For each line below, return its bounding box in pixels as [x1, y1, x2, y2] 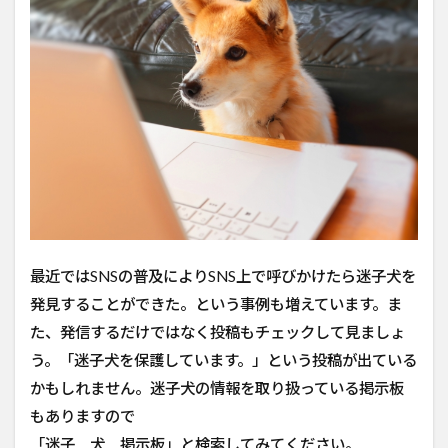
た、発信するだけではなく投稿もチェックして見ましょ [30, 322, 405, 341]
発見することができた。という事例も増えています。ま [30, 294, 402, 313]
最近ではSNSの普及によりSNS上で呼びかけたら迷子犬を [30, 266, 416, 285]
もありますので [30, 406, 135, 425]
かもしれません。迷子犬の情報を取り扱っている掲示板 [30, 378, 404, 397]
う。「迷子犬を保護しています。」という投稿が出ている [30, 350, 417, 369]
